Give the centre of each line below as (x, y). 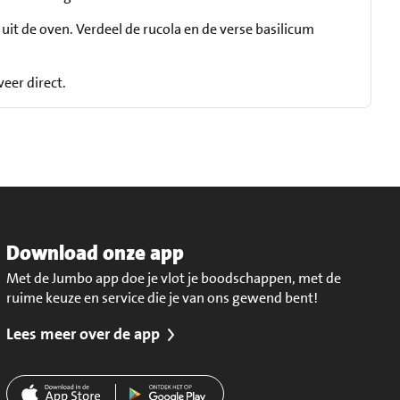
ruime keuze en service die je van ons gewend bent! (162, 298)
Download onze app (96, 253)
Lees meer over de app (83, 334)
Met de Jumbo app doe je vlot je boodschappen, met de (174, 278)
